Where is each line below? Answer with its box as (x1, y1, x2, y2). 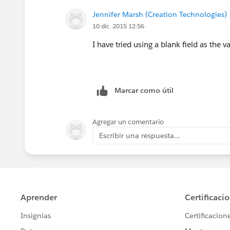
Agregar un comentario (92, 117, 164, 126)
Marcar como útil (114, 85, 174, 95)
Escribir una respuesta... (99, 130, 180, 140)
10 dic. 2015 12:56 (92, 21, 144, 30)
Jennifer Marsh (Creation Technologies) (92, 9, 227, 19)
